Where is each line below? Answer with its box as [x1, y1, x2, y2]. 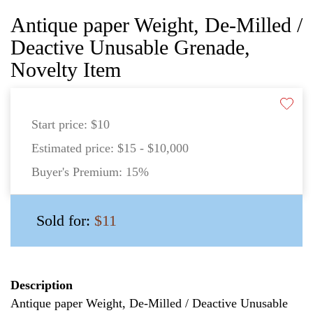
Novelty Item [10, 57, 121, 81]
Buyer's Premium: [31, 164, 126, 179]
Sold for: [36, 211, 94, 229]
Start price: [31, 117, 91, 131]
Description [10, 277, 73, 292]
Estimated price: [31, 140, 117, 155]
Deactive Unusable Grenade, [10, 35, 250, 59]
